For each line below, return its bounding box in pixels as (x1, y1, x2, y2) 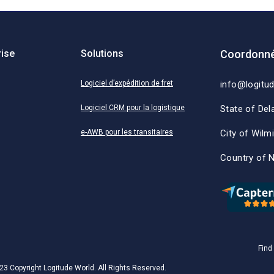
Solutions (81, 48, 124, 60)
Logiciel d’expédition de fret (81, 79, 173, 88)
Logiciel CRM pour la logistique (81, 103, 185, 113)
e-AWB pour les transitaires (81, 128, 173, 137)
